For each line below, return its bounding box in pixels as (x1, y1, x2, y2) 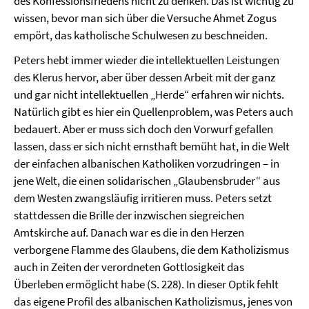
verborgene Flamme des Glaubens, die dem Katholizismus (14, 242, 289, 257)
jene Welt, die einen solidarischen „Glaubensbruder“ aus (14, 173, 280, 188)
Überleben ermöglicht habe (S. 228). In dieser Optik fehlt (14, 277, 279, 292)
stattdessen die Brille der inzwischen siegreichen (14, 208, 244, 223)
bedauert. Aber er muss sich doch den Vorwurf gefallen (14, 121, 273, 137)
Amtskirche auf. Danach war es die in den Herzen (14, 225, 244, 240)
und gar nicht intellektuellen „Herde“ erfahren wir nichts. (14, 87, 284, 102)
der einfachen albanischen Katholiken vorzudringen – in (14, 156, 279, 171)
